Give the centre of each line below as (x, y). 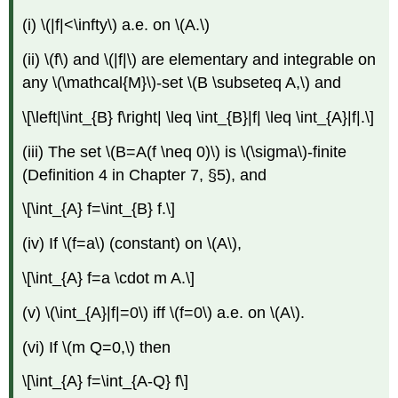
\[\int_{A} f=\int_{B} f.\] (99, 209)
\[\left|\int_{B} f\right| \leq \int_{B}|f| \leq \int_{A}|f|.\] (199, 117)
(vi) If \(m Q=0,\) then (97, 347)
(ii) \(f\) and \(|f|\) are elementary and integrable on (199, 60)
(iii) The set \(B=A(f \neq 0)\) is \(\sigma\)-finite (185, 151)
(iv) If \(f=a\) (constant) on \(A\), (132, 244)
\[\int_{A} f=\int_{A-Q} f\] (106, 382)
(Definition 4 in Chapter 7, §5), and (145, 175)
